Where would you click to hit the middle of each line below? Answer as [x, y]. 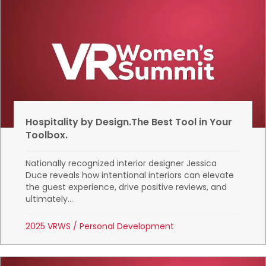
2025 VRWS [48, 227]
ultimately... [50, 199]
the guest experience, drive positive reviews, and [126, 187]
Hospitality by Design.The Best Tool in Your [129, 122]
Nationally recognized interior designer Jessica [121, 164]
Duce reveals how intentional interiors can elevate [130, 175]
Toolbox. [47, 135]
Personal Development [127, 227]
